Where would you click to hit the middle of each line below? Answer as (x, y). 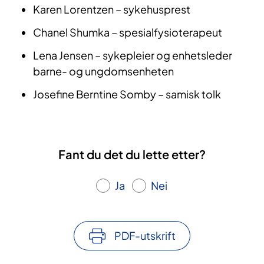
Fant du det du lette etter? (132, 154)
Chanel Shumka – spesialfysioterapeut (128, 32)
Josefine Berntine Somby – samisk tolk (127, 94)
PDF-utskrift (145, 236)
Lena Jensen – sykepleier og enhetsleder (133, 55)
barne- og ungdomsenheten (103, 71)
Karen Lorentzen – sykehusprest (112, 9)
